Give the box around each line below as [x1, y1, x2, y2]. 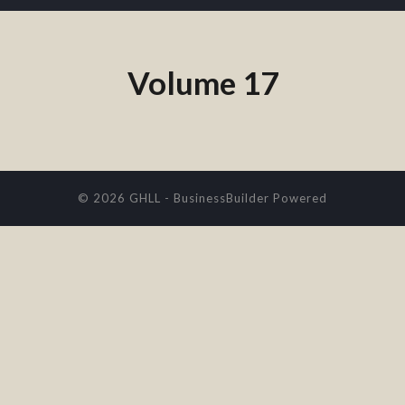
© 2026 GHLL [78, 190, 165, 205]
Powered [269, 190, 327, 205]
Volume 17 [127, 63, 278, 101]
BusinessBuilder [174, 190, 269, 205]
